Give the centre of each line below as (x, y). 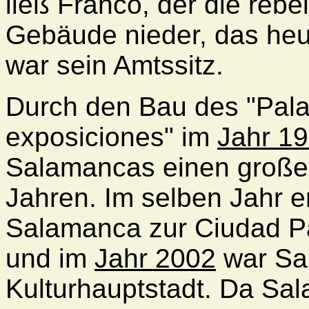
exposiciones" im (111, 137)
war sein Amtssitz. (114, 65)
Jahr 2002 (155, 258)
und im (50, 258)
